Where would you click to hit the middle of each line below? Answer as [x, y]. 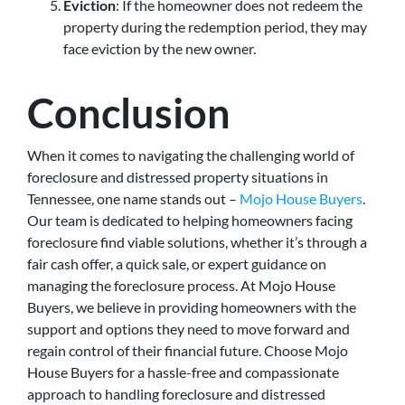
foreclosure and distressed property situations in [178, 176]
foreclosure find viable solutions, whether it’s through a [197, 241]
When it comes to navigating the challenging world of [191, 155]
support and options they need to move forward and [188, 328]
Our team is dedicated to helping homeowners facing [190, 220]
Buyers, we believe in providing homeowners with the [192, 306]
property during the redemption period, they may [215, 26]
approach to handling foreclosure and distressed [176, 393]
